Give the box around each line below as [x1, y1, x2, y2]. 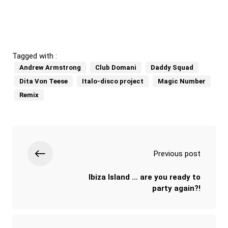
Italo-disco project [82, 77, 144, 85]
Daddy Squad [151, 64, 193, 72]
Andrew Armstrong [19, 64, 81, 72]
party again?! [152, 184, 201, 193]
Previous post [154, 149, 201, 159]
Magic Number [158, 77, 206, 85]
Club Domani [95, 64, 136, 72]
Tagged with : [12, 51, 57, 61]
